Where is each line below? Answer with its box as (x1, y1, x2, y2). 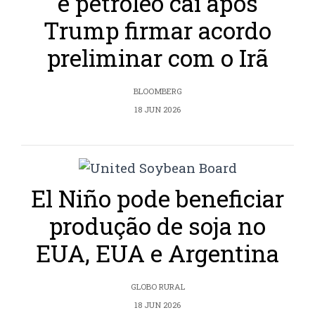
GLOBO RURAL (130, 281, 185, 292)
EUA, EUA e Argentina (36, 238, 279, 269)
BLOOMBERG (133, 86, 182, 97)
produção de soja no (49, 210, 266, 242)
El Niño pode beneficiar (31, 183, 284, 214)
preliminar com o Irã (46, 42, 269, 74)
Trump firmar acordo (44, 15, 271, 46)
